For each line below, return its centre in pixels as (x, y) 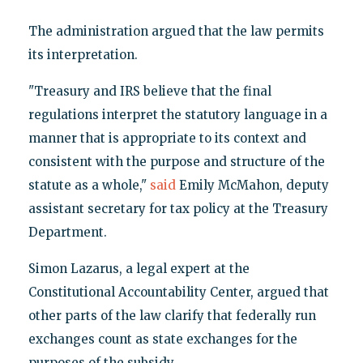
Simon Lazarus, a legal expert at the (139, 269)
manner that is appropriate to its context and (167, 139)
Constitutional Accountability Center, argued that (178, 293)
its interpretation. (83, 55)
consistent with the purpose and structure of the (176, 162)
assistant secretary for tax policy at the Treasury (178, 209)
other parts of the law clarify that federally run (172, 316)
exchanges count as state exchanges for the (162, 340)
